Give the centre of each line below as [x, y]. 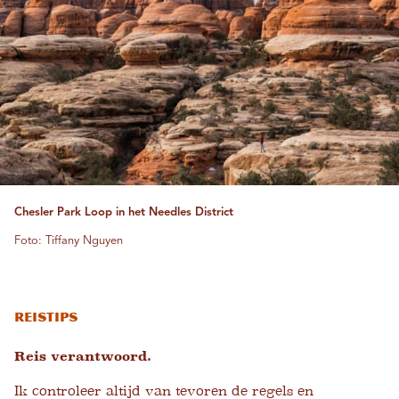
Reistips [46, 318]
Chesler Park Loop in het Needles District [124, 213]
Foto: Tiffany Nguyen [69, 241]
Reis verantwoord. [83, 357]
